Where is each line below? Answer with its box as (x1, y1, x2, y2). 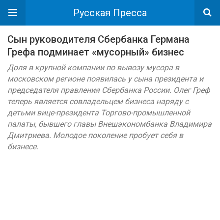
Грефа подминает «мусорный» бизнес (7, 46, 184, 58)
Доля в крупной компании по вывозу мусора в (7, 63, 179, 72)
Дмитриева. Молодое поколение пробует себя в (7, 131, 183, 140)
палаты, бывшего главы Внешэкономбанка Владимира (7, 119, 212, 129)
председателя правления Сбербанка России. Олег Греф (7, 85, 210, 95)
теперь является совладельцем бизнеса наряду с (7, 97, 189, 106)
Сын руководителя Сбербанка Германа (7, 33, 190, 45)
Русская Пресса (73, 7, 147, 19)
